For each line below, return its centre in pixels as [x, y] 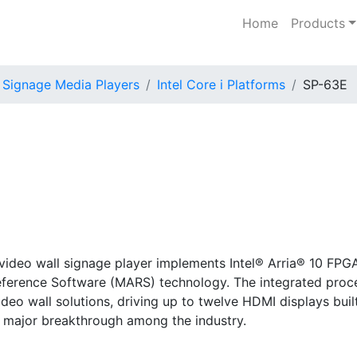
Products [318, 23]
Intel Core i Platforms [221, 84]
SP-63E [325, 84]
